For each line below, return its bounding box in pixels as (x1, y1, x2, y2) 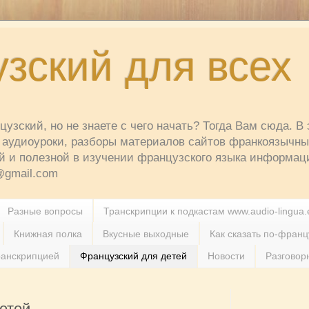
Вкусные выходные (103, 228, 189, 239)
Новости (208, 250, 245, 262)
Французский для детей (80, 250, 187, 262)
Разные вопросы (8, 205, 83, 217)
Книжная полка (14, 228, 82, 239)
